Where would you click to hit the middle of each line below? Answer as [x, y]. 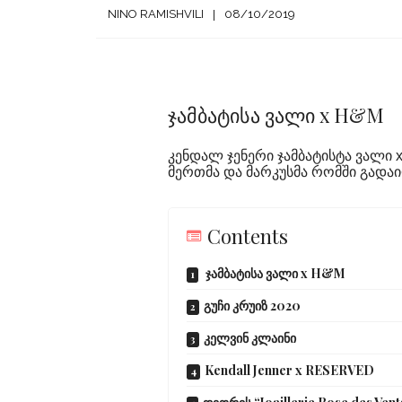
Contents [248, 236]
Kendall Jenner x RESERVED [289, 371]
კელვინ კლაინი [250, 338]
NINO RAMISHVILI [156, 14]
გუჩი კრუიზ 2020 [252, 306]
